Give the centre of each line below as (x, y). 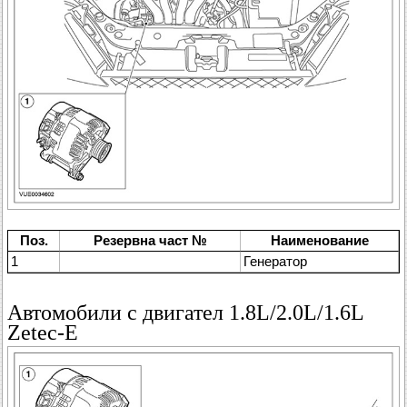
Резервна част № (150, 241)
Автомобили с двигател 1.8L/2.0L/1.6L (185, 313)
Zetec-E (43, 333)
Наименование (319, 241)
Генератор (275, 262)
